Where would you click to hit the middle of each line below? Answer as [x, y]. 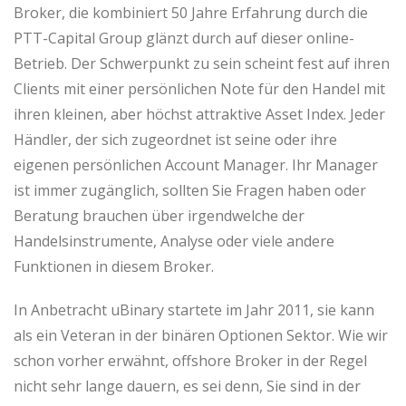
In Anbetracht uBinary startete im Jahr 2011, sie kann [194, 310]
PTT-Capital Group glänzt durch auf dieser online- [184, 38]
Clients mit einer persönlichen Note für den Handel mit [199, 89]
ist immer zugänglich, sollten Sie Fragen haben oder [190, 190]
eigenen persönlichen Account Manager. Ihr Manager [196, 165]
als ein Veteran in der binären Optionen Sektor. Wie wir [201, 335]
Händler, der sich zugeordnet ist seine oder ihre [175, 140]
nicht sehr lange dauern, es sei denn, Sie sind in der [187, 386]
